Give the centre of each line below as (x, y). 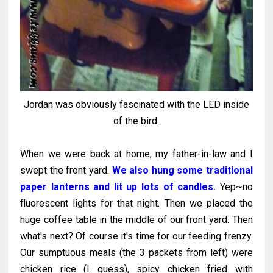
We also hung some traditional (182, 170)
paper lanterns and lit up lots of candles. (118, 187)
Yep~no (234, 187)
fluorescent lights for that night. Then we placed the (136, 203)
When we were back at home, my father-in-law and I (136, 154)
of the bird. (136, 121)
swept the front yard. (66, 170)
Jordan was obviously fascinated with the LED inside (136, 105)
